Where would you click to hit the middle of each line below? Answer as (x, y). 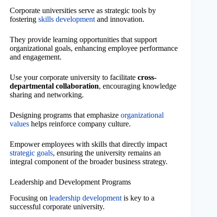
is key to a (138, 198)
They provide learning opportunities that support (83, 40)
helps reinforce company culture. (80, 124)
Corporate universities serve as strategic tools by (83, 11)
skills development (67, 19)
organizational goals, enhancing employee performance (94, 48)
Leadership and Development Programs (70, 182)
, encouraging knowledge (138, 86)
